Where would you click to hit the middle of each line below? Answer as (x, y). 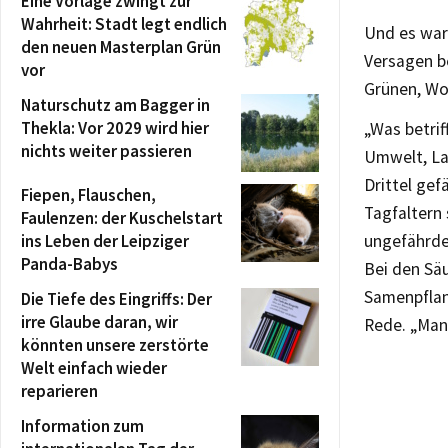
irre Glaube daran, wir (99, 321)
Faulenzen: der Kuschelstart (122, 217)
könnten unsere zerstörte (115, 344)
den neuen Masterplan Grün (121, 46)
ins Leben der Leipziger (105, 240)
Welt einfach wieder (94, 367)
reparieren (59, 390)
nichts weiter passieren (106, 150)
